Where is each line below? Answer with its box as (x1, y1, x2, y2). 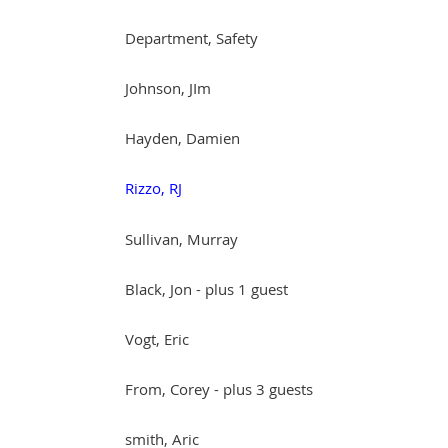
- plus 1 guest (196, 278, 288, 299)
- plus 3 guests (214, 378, 313, 399)
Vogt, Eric (125, 328, 189, 349)
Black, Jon (125, 278, 192, 299)
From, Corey (125, 378, 210, 399)
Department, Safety (125, 27, 258, 48)
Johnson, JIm (125, 77, 211, 98)
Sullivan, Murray (125, 228, 238, 249)
